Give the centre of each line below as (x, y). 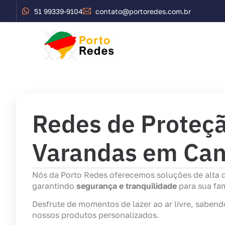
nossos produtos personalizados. (96, 215)
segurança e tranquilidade (127, 186)
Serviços (200, 45)
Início (155, 45)
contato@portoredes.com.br (143, 11)
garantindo (54, 186)
